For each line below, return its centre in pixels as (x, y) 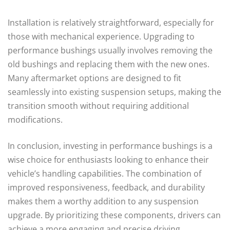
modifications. (35, 119)
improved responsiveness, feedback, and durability (106, 187)
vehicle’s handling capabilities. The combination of (104, 173)
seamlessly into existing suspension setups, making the (114, 92)
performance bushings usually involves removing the (110, 50)
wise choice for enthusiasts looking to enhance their (108, 159)
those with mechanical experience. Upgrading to (101, 36)
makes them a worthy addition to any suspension (103, 201)
